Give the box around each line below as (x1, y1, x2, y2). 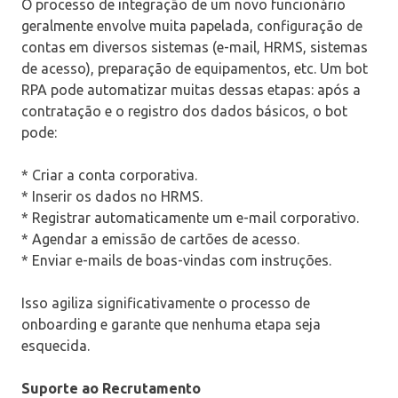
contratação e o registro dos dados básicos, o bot (21, 102, 347, 119)
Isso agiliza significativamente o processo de (21, 294, 310, 311)
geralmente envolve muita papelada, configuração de (21, 17, 362, 34)
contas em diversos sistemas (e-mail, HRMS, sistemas (21, 38, 368, 55)
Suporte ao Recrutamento (21, 379, 201, 396)
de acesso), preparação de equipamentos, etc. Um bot (21, 60, 368, 76)
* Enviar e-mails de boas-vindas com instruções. (21, 251, 331, 268)
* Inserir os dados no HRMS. (21, 187, 203, 204)
